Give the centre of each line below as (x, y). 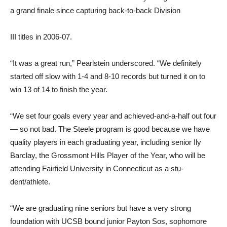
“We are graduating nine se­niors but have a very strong (101, 208)
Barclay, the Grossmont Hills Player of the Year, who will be (108, 156)
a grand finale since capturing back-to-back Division (95, 11)
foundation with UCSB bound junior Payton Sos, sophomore (108, 221)
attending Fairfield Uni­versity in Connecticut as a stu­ (97, 169)
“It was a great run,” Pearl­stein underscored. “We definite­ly (106, 63)
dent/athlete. (30, 182)
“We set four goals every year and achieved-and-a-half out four (113, 116)
